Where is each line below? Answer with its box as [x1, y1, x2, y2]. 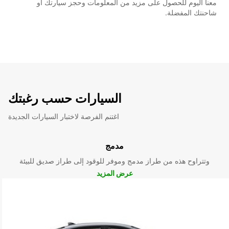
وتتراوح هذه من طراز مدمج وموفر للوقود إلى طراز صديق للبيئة [19, 156, 210, 165]
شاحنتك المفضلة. [165, 8, 217, 17]
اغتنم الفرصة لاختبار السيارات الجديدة [8, 111, 119, 121]
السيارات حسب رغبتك [8, 90, 122, 106]
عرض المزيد [96, 168, 133, 177]
